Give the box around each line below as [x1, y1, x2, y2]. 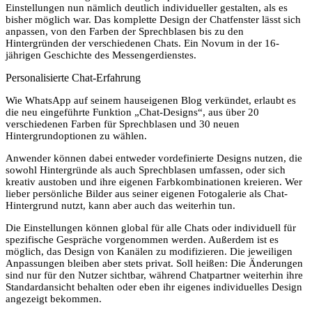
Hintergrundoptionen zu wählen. [6, 130, 147, 141]
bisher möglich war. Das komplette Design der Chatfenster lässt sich [6, 13, 301, 25]
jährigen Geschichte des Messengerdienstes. [6, 49, 196, 61]
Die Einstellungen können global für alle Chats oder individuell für [6, 221, 296, 233]
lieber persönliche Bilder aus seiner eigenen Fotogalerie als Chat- [6, 187, 288, 199]
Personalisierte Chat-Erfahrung [6, 71, 141, 84]
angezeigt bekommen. [6, 292, 102, 304]
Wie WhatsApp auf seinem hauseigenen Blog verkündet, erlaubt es [6, 94, 296, 106]
